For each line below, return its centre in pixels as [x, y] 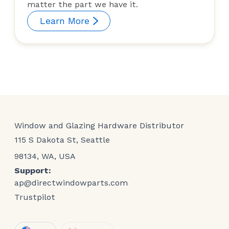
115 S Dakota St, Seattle [62, 140]
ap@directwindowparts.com [71, 183]
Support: [33, 171]
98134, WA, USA [45, 156]
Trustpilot [35, 197]
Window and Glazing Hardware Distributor [99, 126]
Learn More [65, 21]
